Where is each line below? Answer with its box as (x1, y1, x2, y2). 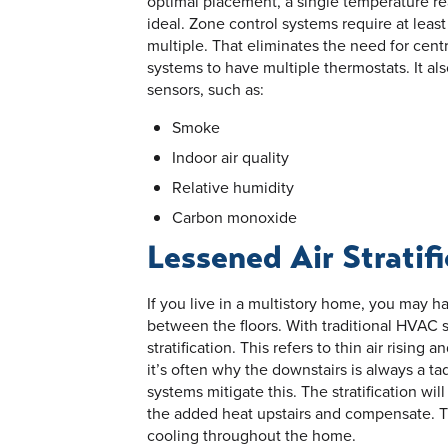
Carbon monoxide (172, 205, 297, 228)
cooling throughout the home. (147, 423, 356, 446)
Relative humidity (172, 175, 294, 198)
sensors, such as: (147, 77, 264, 100)
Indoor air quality (172, 145, 289, 168)
